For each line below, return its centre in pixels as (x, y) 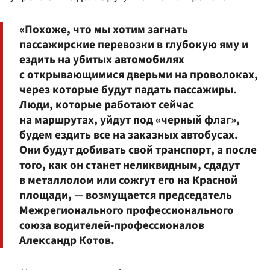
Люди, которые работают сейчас (107, 105)
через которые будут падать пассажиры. (128, 89)
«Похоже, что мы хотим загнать (104, 29)
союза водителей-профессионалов (112, 225)
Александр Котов (65, 240)
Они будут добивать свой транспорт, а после (138, 150)
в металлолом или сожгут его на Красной (128, 180)
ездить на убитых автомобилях (102, 59)
